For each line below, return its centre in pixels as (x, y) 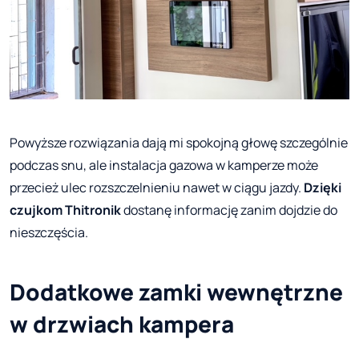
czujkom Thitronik (65, 210)
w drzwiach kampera (122, 324)
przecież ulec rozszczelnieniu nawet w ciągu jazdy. (157, 188)
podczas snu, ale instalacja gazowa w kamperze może (164, 165)
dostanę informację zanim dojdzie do (229, 210)
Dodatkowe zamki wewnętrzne (176, 292)
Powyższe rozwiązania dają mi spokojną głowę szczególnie (179, 143)
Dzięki (323, 188)
